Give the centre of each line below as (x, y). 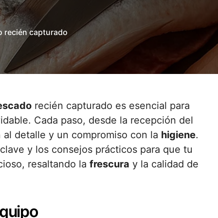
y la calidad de (164, 164)
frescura (109, 164)
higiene (178, 135)
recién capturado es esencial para (111, 106)
